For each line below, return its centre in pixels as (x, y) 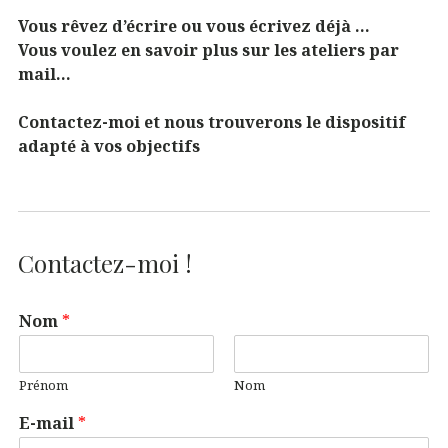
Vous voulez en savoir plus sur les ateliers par (208, 49)
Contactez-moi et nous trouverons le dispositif (212, 121)
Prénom (43, 385)
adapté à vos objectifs (109, 145)
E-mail (48, 423)
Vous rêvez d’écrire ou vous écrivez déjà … (194, 25)
